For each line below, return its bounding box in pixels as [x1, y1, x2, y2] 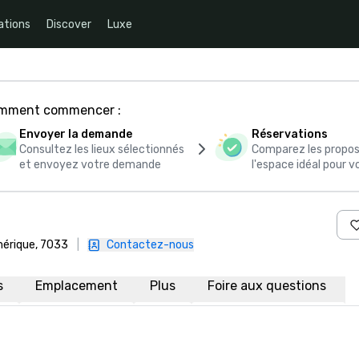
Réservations [252, 127, 329, 141]
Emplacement [35, 278, 118, 293]
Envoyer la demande [19, 127, 133, 141]
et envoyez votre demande [19, 158, 162, 171]
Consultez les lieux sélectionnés [19, 143, 185, 156]
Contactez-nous [107, 238, 194, 252]
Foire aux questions [208, 278, 329, 293]
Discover [46, 17, 91, 31]
